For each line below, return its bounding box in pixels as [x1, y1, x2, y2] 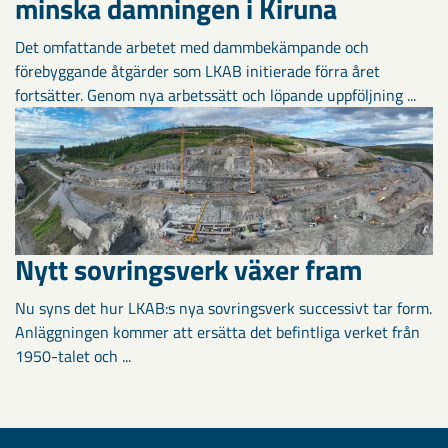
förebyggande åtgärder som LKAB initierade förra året [15, 59, 380, 84]
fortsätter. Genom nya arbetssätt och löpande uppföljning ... [15, 83, 416, 108]
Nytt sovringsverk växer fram [15, 247, 362, 291]
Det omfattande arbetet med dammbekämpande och [15, 35, 369, 60]
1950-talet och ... [15, 343, 131, 368]
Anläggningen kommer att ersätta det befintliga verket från [15, 319, 420, 344]
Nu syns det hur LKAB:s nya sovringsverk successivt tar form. [15, 295, 432, 320]
